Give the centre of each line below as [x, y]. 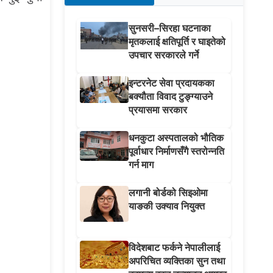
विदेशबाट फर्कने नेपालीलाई [174, 248]
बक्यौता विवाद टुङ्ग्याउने [170, 97]
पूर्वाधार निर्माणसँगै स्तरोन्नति [176, 151]
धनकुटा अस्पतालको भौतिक [176, 138]
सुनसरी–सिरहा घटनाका [169, 28]
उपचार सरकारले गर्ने [163, 55]
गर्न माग [141, 165]
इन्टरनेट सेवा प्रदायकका [171, 83]
